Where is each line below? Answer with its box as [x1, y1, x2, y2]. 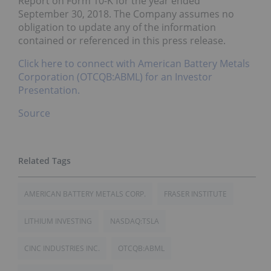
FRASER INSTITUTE [164, 188, 227, 199]
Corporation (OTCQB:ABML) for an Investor [18, 70, 212, 83]
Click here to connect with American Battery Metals [18, 56, 250, 70]
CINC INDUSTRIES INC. [24, 243, 100, 253]
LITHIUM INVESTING [24, 215, 92, 226]
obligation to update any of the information [18, 20, 216, 34]
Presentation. [18, 83, 80, 97]
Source [18, 106, 50, 120]
